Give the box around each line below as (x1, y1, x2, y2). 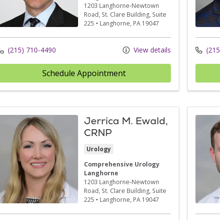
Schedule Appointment (42, 67, 126, 79)
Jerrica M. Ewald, (83, 114, 168, 127)
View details (131, 45, 171, 55)
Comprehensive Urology (83, 160, 160, 168)
